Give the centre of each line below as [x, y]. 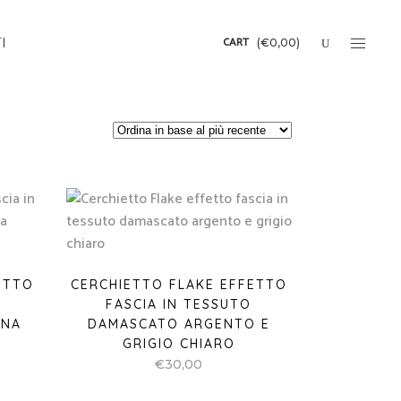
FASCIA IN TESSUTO [179, 304]
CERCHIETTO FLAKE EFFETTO [179, 285]
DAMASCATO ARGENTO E [179, 324]
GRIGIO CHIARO [179, 344]
